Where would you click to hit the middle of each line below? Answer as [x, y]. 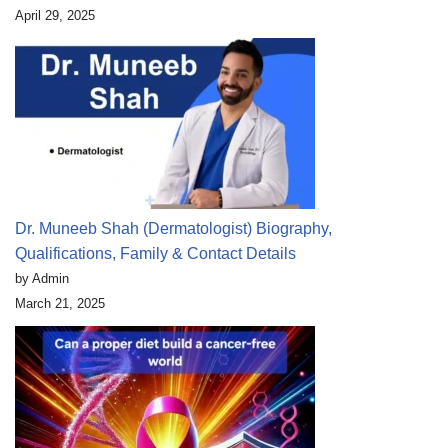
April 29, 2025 [55, 16]
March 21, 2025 [60, 304]
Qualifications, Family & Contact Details [155, 254]
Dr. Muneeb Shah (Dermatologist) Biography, [173, 229]
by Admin [42, 279]
